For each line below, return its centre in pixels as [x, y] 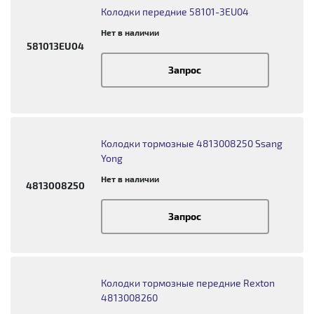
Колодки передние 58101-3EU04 [175, 11]
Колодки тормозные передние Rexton [187, 283]
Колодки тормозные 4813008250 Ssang [191, 143]
